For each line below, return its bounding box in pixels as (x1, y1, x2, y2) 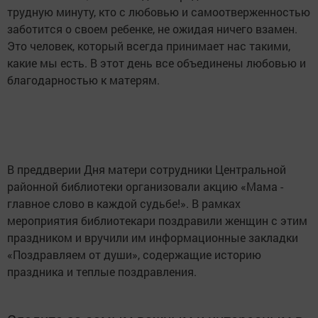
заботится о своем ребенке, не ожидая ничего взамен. (7, 21, 297, 36)
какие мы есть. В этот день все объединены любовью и (7, 55, 306, 70)
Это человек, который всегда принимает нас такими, (7, 38, 290, 53)
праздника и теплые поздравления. (7, 264, 197, 279)
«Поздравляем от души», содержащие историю (7, 247, 261, 262)
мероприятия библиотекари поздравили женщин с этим (7, 213, 307, 228)
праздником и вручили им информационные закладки (7, 230, 298, 245)
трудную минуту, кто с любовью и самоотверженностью (7, 4, 310, 19)
